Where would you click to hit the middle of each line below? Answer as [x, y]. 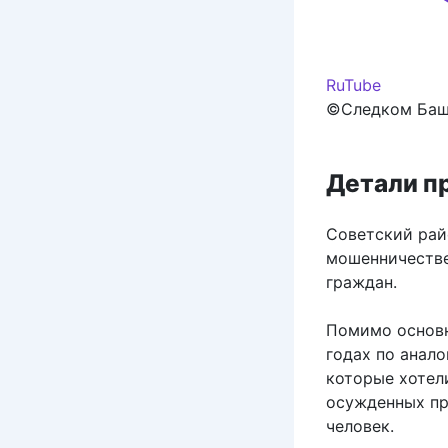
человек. [360, 425]
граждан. [361, 281]
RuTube [353, 84]
